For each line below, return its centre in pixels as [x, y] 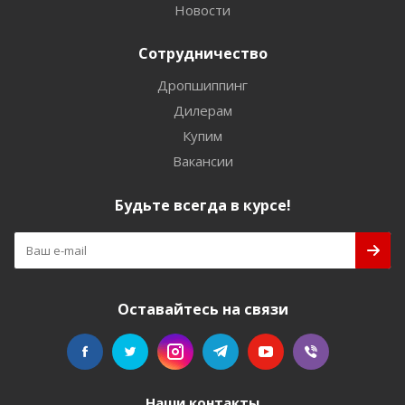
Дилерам [202, 110]
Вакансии [202, 161]
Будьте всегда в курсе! [202, 205]
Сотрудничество [202, 53]
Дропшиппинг [202, 85]
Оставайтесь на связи [202, 309]
